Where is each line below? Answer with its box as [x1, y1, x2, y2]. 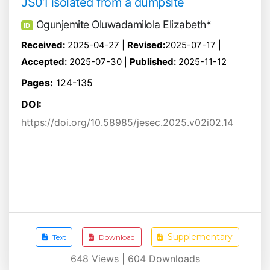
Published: [130, 56, 176, 68]
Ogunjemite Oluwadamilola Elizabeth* [36, 17, 212, 31]
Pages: [21, 77, 53, 89]
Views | [88, 253, 128, 265]
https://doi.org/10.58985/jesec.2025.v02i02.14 [21, 116, 233, 129]
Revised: [127, 39, 165, 51]
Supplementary [168, 231, 233, 243]
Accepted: [21, 56, 67, 68]
